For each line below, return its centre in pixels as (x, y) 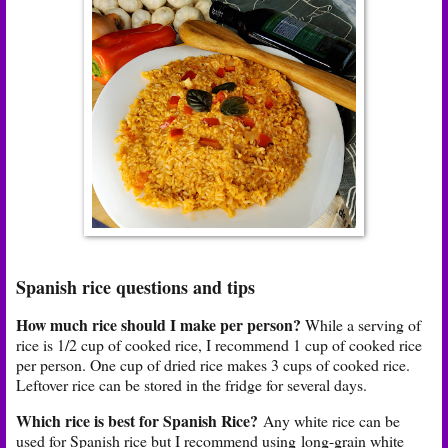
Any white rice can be (329, 420)
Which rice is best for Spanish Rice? (137, 420)
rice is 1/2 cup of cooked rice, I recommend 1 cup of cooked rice (219, 344)
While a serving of (363, 324)
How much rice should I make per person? (158, 324)
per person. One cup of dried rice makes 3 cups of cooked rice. (213, 364)
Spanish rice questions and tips (135, 287)
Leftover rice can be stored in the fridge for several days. (191, 384)
